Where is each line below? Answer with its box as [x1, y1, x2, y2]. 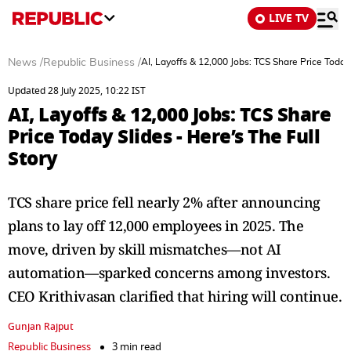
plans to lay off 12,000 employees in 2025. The [8, 216, 303, 235]
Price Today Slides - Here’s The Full [8, 122, 320, 151]
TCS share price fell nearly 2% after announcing [8, 193, 320, 212]
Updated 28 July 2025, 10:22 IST [8, 84, 146, 98]
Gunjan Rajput [8, 320, 74, 334]
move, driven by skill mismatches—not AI [8, 240, 281, 259]
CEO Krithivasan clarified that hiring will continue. [8, 287, 342, 306]
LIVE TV [269, 10, 309, 27]
